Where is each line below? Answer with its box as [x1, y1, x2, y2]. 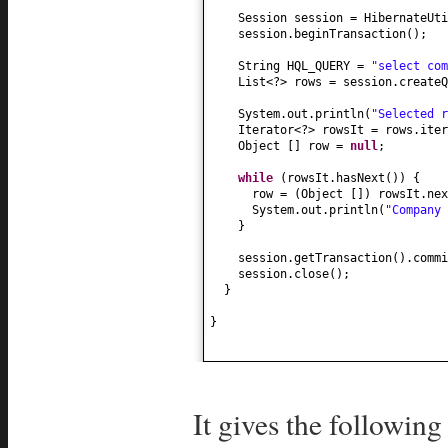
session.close [238, 266, 329, 281]
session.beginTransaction [238, 26, 406, 41]
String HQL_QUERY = [238, 58, 371, 73]
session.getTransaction [238, 250, 392, 265]
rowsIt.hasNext [287, 170, 385, 185]
